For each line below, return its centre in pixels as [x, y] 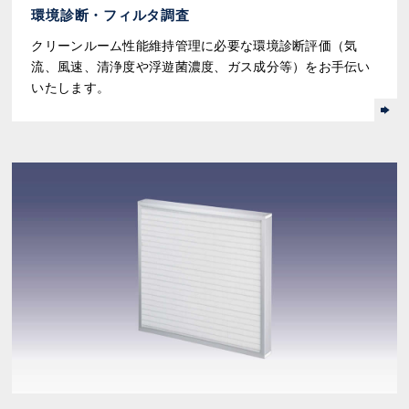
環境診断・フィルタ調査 [110, 16]
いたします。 [71, 88]
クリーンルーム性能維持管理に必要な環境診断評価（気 [194, 46]
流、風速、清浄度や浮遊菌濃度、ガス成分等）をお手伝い [201, 67]
